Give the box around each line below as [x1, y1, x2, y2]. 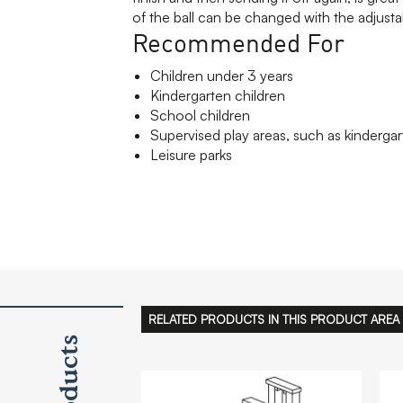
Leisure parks [150, 145, 232, 164]
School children [150, 105, 250, 124]
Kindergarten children [150, 85, 285, 104]
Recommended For [132, 24, 345, 59]
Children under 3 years [150, 66, 293, 85]
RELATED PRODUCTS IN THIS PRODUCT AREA [148, 311, 400, 327]
